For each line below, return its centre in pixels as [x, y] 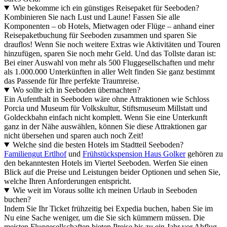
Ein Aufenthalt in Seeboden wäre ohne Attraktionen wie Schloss [107, 99]
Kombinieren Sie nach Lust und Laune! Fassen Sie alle [92, 17]
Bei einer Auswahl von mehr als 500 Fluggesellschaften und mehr [109, 63]
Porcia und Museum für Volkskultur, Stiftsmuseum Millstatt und [106, 108]
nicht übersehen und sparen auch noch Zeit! [74, 136]
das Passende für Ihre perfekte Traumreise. [72, 81]
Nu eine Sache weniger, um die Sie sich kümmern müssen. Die [104, 218]
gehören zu [204, 154]
